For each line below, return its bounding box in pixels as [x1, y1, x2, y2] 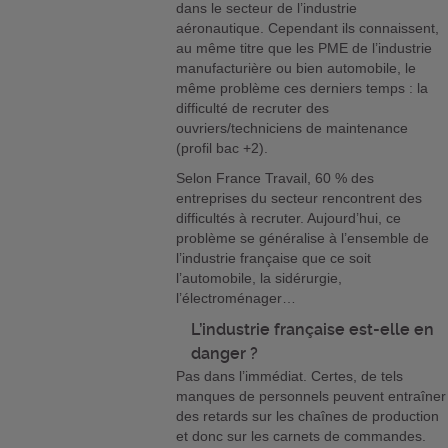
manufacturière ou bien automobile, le [176, 60, 417, 77]
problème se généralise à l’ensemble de [176, 230, 430, 247]
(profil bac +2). [176, 140, 273, 157]
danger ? [191, 344, 263, 364]
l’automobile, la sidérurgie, [176, 270, 343, 287]
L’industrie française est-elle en [191, 320, 435, 340]
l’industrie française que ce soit [176, 250, 372, 267]
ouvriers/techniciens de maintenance [176, 120, 409, 137]
